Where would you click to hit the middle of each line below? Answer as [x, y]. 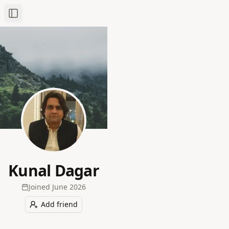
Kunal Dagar [54, 170]
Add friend [59, 204]
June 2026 [69, 187]
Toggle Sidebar [38, 17]
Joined [39, 187]
